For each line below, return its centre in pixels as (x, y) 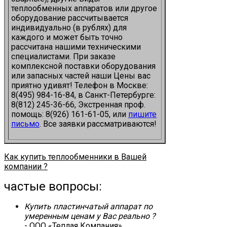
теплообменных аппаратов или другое (84, 8)
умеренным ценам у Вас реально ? (90, 216)
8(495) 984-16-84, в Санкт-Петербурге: (83, 95)
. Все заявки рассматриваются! (98, 124)
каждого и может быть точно (67, 37)
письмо (25, 124)
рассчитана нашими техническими (76, 47)
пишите (142, 114)
